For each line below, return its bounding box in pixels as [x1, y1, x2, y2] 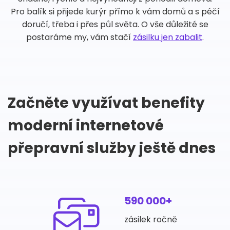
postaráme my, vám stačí [26, 31, 133, 43]
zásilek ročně [124, 214, 177, 225]
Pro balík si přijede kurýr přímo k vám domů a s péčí [10, 6, 220, 17]
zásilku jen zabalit [133, 31, 202, 43]
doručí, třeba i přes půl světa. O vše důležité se [22, 18, 208, 30]
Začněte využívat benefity [8, 93, 205, 113]
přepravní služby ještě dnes [8, 138, 216, 158]
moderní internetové [8, 116, 164, 136]
